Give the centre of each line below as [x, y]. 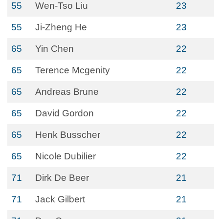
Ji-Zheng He [61, 27]
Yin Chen [55, 49]
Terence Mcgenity [73, 70]
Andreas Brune [67, 92]
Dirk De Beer [62, 178]
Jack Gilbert [60, 199]
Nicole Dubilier [66, 156]
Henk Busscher [68, 135]
